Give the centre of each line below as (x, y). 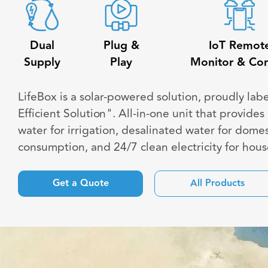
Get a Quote (80, 183)
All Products (217, 183)
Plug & (121, 45)
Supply (42, 62)
